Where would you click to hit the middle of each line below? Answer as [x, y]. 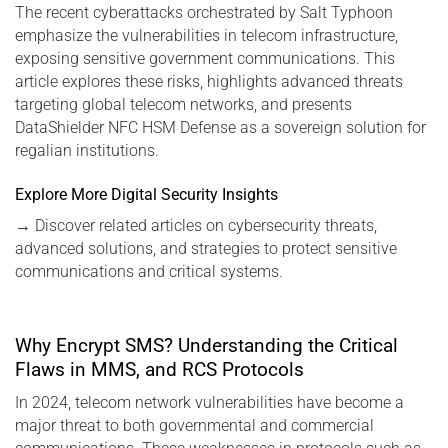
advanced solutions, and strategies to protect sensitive [206, 248]
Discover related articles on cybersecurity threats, [204, 225]
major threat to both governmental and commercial [194, 426]
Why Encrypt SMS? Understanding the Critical [206, 345]
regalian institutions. [87, 150]
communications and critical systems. [149, 271]
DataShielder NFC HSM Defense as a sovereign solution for [220, 127]
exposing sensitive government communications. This [205, 58]
